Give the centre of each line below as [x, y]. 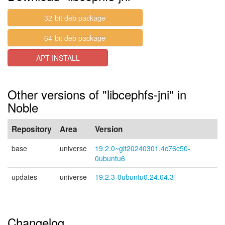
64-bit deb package [75, 38]
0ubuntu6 [110, 158]
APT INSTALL [58, 58]
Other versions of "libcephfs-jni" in [97, 94]
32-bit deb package [75, 18]
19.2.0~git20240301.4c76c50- [143, 148]
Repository [32, 129]
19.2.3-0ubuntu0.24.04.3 [134, 177]
